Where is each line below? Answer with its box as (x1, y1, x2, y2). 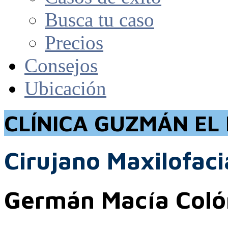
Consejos (24, 54, 98, 76)
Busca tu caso (45, 9, 154, 31)
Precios (45, 32, 103, 53)
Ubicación (24, 77, 106, 99)
